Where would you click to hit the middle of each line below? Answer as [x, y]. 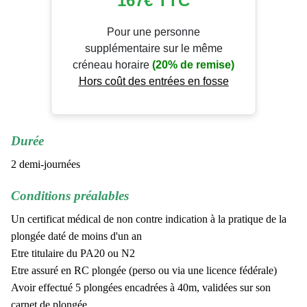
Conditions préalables [70, 195]
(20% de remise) [193, 64]
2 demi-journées [46, 164]
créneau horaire [112, 64]
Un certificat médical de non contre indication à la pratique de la [149, 219]
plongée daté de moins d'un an [76, 236]
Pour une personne [153, 32]
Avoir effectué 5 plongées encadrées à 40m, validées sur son [141, 287]
